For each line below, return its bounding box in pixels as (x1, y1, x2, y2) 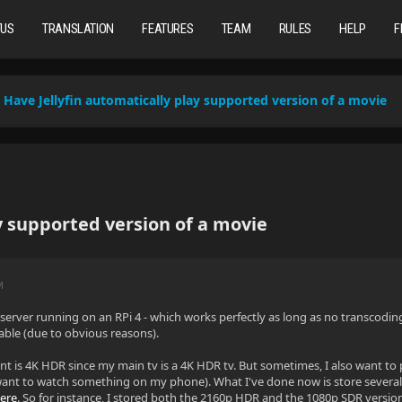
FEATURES (142, 21, 194, 37)
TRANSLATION (42, 21, 114, 37)
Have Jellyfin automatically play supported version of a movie (4, 92, 388, 109)
